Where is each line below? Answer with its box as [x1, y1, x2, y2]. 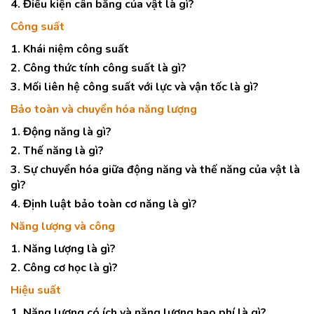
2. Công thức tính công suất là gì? [11, 60, 186, 76]
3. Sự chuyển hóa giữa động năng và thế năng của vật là [11, 162, 300, 177]
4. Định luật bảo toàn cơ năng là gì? [11, 196, 197, 212]
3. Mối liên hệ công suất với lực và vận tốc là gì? [11, 79, 259, 95]
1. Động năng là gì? [11, 124, 111, 139]
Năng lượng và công [11, 219, 115, 234]
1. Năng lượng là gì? [11, 241, 116, 257]
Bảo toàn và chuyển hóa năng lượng [11, 102, 197, 117]
